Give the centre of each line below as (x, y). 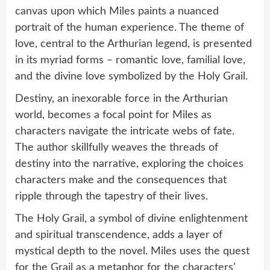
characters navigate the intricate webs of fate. (125, 131)
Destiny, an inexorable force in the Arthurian (121, 99)
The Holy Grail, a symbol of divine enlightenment (131, 218)
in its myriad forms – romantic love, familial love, (130, 60)
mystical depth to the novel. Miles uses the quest (132, 251)
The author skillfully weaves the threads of (117, 147)
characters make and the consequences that (121, 180)
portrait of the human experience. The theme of (130, 27)
